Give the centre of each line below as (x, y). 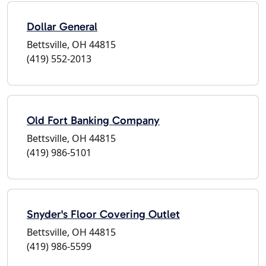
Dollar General (62, 26)
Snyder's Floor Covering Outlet (103, 214)
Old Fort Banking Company (93, 120)
